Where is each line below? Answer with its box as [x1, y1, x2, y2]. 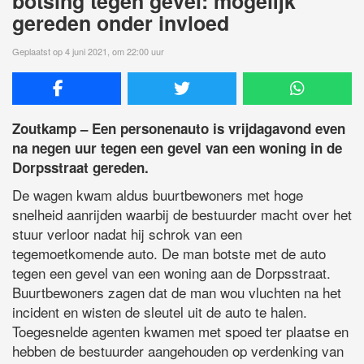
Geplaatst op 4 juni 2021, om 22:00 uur [12, 44, 164, 58]
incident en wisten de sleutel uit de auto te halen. [12, 301, 307, 322]
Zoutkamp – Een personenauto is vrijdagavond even [12, 118, 345, 138]
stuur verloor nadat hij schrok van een [12, 223, 242, 244]
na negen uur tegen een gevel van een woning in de [12, 137, 342, 158]
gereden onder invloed [12, 7, 229, 37]
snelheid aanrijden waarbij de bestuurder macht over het [12, 203, 352, 224]
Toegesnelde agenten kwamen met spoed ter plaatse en [12, 320, 349, 341]
